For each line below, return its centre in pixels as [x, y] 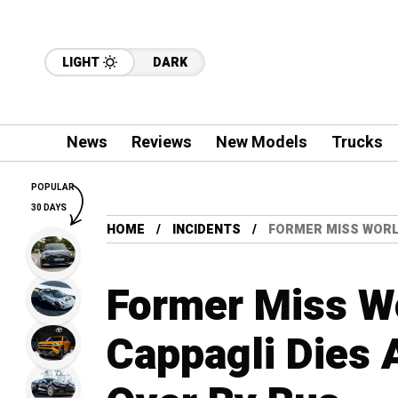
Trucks [357, 143]
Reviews [161, 143]
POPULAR [53, 187]
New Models [261, 143]
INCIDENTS [207, 230]
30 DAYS [49, 208]
